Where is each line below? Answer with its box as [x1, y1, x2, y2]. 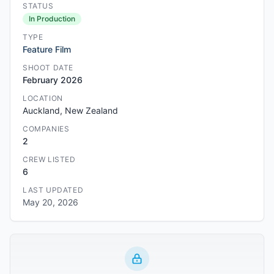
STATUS [23, 1, 54, 10]
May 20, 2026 [23, 197, 78, 207]
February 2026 [23, 75, 83, 85]
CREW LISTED [23, 155, 76, 164]
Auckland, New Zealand [23, 105, 118, 116]
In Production [29, 14, 75, 23]
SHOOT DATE [23, 63, 73, 72]
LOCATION [23, 94, 63, 103]
